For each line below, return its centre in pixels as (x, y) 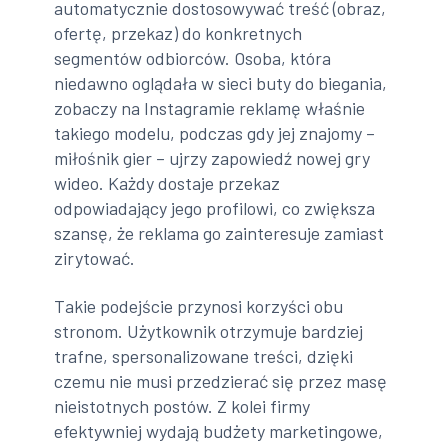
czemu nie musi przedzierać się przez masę (221, 380)
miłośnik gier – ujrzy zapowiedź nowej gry (212, 158)
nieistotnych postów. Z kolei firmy (182, 405)
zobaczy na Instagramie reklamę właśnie (210, 108)
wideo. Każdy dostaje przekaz (167, 183)
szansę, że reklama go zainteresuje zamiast (219, 233)
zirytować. (95, 258)
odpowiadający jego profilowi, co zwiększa (215, 208)
